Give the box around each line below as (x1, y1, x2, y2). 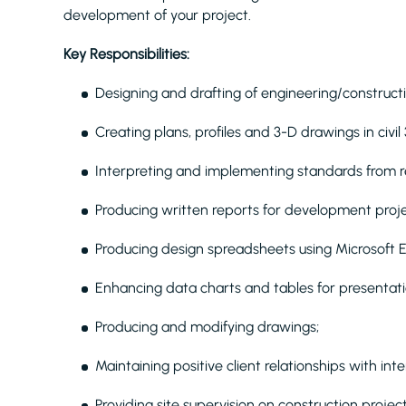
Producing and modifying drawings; (95, 318, 319, 335)
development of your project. (63, 6, 251, 24)
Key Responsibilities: (63, 45, 189, 63)
